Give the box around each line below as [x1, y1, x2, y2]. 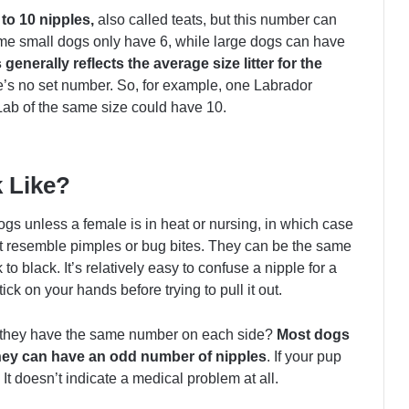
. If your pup [267, 349, 341, 365]
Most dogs [277, 327, 350, 343]
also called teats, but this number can [94, 12, 337, 28]
